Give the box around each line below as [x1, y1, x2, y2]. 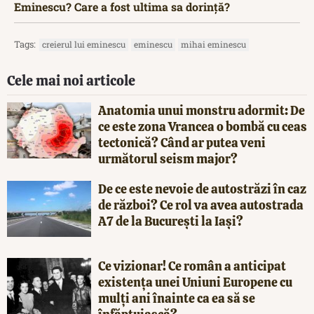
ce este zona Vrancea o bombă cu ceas [98, 118, 307, 135]
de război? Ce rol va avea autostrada [98, 196, 303, 213]
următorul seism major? [98, 150, 238, 167]
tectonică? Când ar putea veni [98, 134, 266, 151]
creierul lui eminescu [42, 38, 125, 50]
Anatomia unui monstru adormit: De [98, 102, 305, 118]
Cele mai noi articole [7, 71, 135, 90]
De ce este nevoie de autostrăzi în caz [98, 180, 306, 197]
